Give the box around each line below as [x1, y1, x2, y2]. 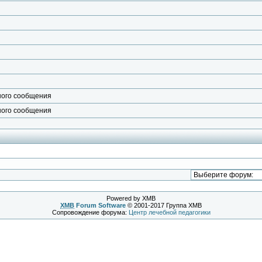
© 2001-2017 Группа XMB [126, 202, 202, 209]
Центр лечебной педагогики [128, 209, 211, 216]
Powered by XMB [106, 195, 156, 202]
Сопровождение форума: [51, 209, 129, 216]
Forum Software [74, 202, 126, 209]
